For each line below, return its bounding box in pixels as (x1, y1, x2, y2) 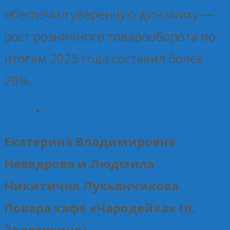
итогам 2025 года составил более (4, 49, 203, 67)
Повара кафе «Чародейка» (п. (4, 199, 195, 216)
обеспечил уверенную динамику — (4, 5, 214, 23)
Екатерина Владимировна (4, 132, 176, 150)
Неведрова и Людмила (4, 155, 155, 172)
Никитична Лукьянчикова (4, 177, 179, 194)
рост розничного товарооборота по (4, 27, 216, 45)
